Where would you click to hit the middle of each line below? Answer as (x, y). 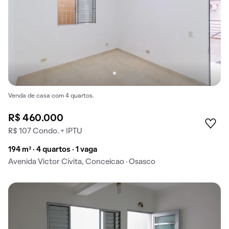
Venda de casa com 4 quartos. (51, 96)
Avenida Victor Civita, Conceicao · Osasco (82, 162)
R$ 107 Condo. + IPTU (45, 131)
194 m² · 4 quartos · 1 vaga (53, 150)
